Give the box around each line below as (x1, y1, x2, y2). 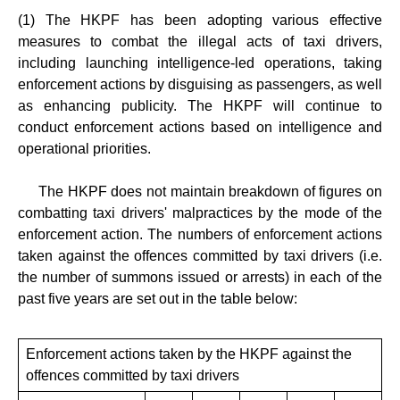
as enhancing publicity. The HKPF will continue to (18, 97, 382, 113)
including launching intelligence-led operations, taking (18, 54, 382, 71)
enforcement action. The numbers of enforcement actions (18, 226, 382, 242)
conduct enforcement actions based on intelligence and (18, 119, 382, 135)
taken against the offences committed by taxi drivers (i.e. (18, 247, 382, 263)
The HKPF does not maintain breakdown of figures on (18, 183, 382, 199)
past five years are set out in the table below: (18, 290, 297, 306)
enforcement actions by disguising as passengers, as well (18, 76, 382, 92)
